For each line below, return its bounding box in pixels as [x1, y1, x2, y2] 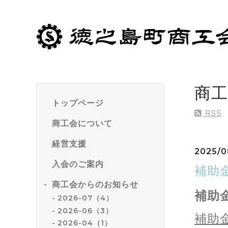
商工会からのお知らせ [52, 180, 138, 189]
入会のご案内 [52, 159, 104, 169]
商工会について [52, 119, 112, 128]
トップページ [52, 98, 104, 108]
